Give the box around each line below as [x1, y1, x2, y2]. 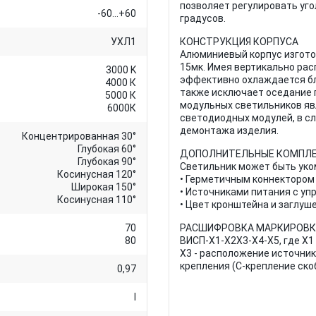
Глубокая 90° [78, 156, 136, 167]
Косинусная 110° [57, 194, 136, 205]
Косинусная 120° [57, 169, 136, 180]
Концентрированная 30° [22, 130, 136, 142]
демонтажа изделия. [180, 125, 279, 136]
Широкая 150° [71, 181, 136, 193]
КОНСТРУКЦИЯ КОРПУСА [180, 36, 298, 47]
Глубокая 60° [78, 143, 136, 154]
